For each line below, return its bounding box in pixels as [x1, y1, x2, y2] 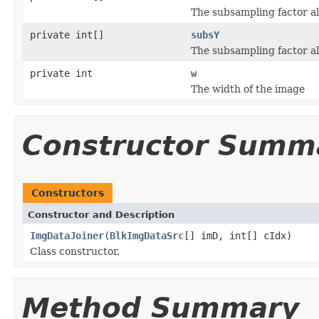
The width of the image [191, 83, 305, 95]
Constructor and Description [28, 209, 174, 220]
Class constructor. [30, 245, 120, 257]
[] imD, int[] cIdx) [184, 229, 292, 241]
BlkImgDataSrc [110, 229, 184, 241]
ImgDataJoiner [30, 229, 104, 241]
